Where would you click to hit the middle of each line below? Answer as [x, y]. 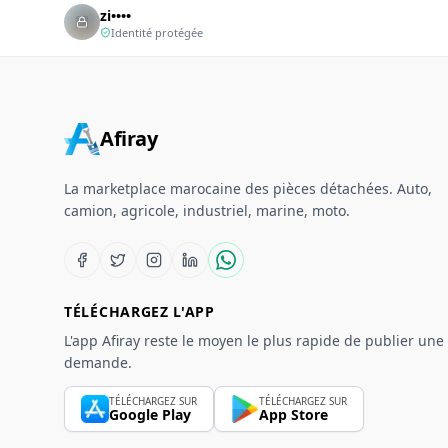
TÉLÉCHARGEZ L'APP [139, 311]
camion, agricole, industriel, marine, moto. [207, 210]
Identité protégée [157, 32]
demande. [98, 362]
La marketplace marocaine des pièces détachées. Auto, [248, 188]
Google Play [150, 414]
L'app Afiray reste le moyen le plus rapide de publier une [254, 340]
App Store [293, 414]
